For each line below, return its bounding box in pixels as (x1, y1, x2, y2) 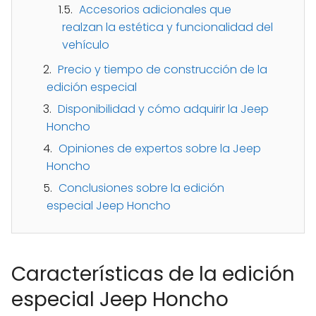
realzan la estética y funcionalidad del (62, 19, 273, 36)
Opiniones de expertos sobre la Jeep (59, 140, 261, 157)
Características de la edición (11, 260, 295, 288)
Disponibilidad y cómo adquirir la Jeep (58, 101, 269, 118)
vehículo (62, 37, 109, 54)
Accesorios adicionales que (79, 1, 231, 18)
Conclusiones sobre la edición (59, 180, 224, 197)
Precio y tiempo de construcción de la (58, 61, 267, 78)
